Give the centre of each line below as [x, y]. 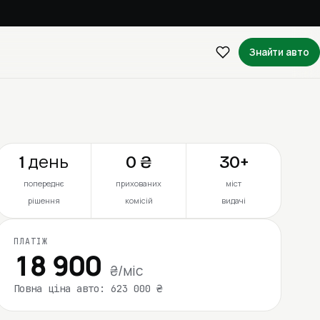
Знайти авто [279, 52]
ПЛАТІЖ [31, 241]
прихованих [139, 183]
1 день [44, 162]
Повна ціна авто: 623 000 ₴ [88, 288]
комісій [139, 200]
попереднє [44, 183]
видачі [234, 200]
